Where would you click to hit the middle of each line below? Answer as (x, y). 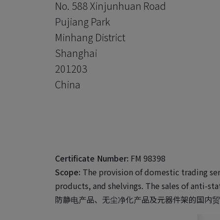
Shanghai (76, 53)
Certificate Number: (92, 158)
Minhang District (90, 37)
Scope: (68, 172)
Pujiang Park (82, 21)
